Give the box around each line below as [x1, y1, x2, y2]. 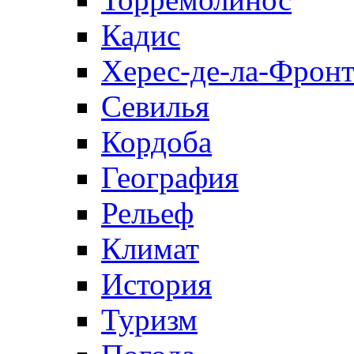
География [101, 160, 239, 195]
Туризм [101, 303, 198, 337]
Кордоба [101, 125, 212, 160]
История [101, 267, 212, 302]
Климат [101, 232, 199, 266]
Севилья [101, 89, 209, 124]
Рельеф [101, 196, 194, 231]
